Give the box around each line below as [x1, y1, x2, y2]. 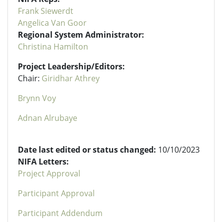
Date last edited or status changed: [18, 144, 158, 155]
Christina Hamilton [18, 41, 88, 52]
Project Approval [18, 167, 80, 179]
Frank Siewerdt [18, 5, 73, 16]
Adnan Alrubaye [18, 112, 77, 123]
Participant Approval [18, 187, 95, 199]
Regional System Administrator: [18, 29, 144, 40]
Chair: [18, 72, 42, 84]
